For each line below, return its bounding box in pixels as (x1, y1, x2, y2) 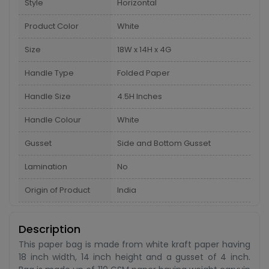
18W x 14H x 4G (117, 44, 171, 55)
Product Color (25, 20, 79, 32)
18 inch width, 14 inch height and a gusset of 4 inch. (19, 251, 250, 263)
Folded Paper (117, 67, 170, 79)
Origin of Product (25, 184, 90, 196)
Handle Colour (25, 114, 81, 125)
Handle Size (25, 91, 71, 102)
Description (19, 222, 80, 237)
